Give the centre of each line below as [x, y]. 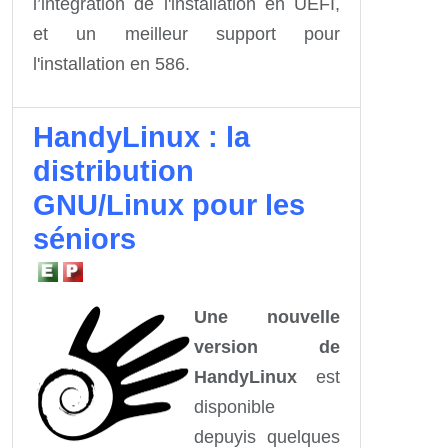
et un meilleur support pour [186, 33]
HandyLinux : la [141, 136]
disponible [234, 406]
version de [267, 346]
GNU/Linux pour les [169, 204]
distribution [113, 170]
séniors [84, 238]
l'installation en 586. [111, 63]
